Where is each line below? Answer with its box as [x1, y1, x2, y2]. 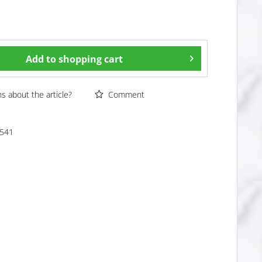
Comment [106, 89, 145, 101]
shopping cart [58, 53, 123, 66]
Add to [26, 53, 57, 66]
